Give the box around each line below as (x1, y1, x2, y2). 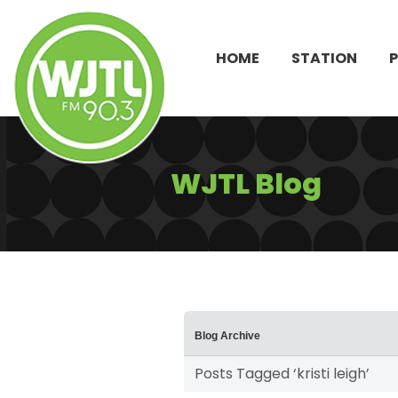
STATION (291, 47, 357, 68)
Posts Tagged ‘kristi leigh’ (195, 363, 370, 385)
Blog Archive (195, 330, 260, 343)
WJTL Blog (171, 163, 322, 203)
